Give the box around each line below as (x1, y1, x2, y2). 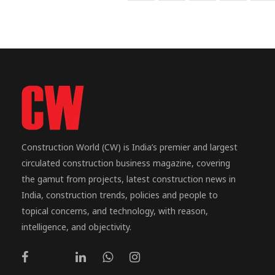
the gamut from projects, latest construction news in (21, 173, 236, 185)
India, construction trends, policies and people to (21, 189, 218, 201)
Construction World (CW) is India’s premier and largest (21, 141, 238, 153)
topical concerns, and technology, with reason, (21, 205, 208, 217)
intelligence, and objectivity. (21, 221, 131, 233)
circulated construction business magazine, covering (21, 157, 230, 169)
